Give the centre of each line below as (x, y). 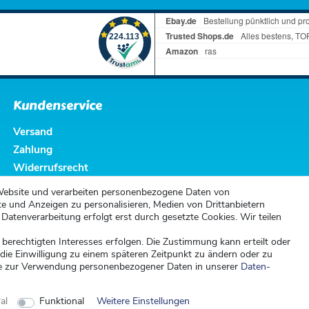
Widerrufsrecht (51, 168)
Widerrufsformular (59, 186)
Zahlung (33, 150)
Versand (33, 132)
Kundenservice (58, 106)
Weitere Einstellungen (143, 301)
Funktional (61, 301)
